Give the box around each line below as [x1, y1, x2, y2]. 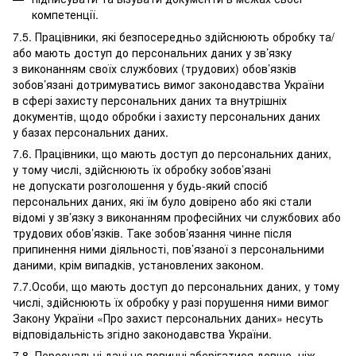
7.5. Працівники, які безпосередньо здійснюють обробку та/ [13, 29, 335, 44]
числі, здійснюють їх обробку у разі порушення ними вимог [13, 294, 329, 310]
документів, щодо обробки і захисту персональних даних [13, 108, 320, 124]
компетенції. [32, 6, 99, 22]
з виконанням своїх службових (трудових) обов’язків [13, 60, 296, 76]
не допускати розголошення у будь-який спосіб [13, 177, 268, 193]
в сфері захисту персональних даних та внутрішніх [13, 92, 287, 108]
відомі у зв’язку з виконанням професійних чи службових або [13, 209, 341, 225]
